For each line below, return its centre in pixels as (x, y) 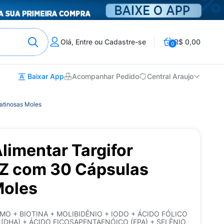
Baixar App (45, 76)
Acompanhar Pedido (105, 76)
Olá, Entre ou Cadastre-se (103, 42)
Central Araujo (170, 76)
